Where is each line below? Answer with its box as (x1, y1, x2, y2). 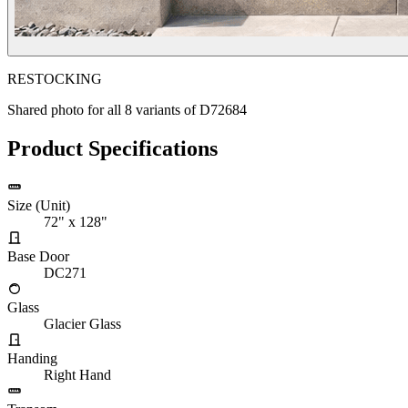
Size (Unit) (7, 197, 70, 213)
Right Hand (44, 366, 111, 382)
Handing (7, 350, 57, 366)
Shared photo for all (7, 102, 125, 117)
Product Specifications (7, 136, 218, 160)
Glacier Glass (44, 315, 121, 331)
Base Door (7, 248, 69, 264)
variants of (132, 102, 199, 117)
